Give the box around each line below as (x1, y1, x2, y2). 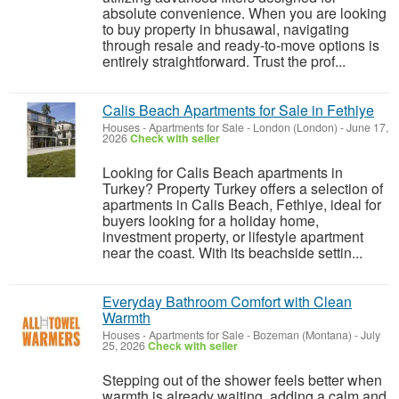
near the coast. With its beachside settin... (102, 242, 362, 263)
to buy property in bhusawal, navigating (102, 19, 349, 39)
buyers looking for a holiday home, (102, 210, 319, 231)
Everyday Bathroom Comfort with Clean (102, 291, 352, 312)
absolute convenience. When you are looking (102, 3, 387, 23)
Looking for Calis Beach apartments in (102, 162, 343, 183)
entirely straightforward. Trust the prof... (102, 51, 346, 71)
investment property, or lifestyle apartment (102, 226, 363, 247)
